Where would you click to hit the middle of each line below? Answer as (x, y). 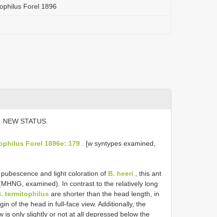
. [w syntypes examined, (118, 143)
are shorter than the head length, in (104, 194)
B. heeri (121, 173)
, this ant (147, 173)
